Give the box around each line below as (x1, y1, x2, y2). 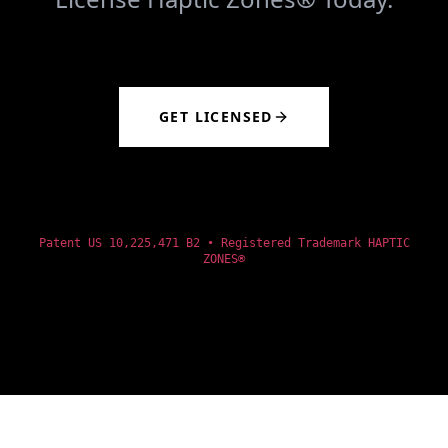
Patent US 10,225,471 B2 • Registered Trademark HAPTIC (38, 236, 410, 250)
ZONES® (203, 252, 245, 266)
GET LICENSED (159, 107, 273, 126)
